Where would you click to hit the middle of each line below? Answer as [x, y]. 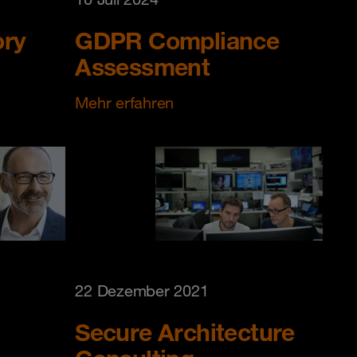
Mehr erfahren [124, 102]
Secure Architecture [185, 332]
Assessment [143, 66]
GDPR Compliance [177, 40]
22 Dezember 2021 [142, 291]
